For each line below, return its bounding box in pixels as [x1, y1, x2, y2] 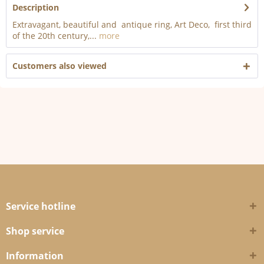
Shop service [6, 225, 64, 237]
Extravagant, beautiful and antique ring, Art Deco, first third [12, 19, 252, 30]
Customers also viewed [12, 60, 107, 71]
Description [12, 2, 59, 13]
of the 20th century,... [12, 30, 97, 41]
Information [6, 249, 64, 262]
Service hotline [6, 200, 75, 213]
